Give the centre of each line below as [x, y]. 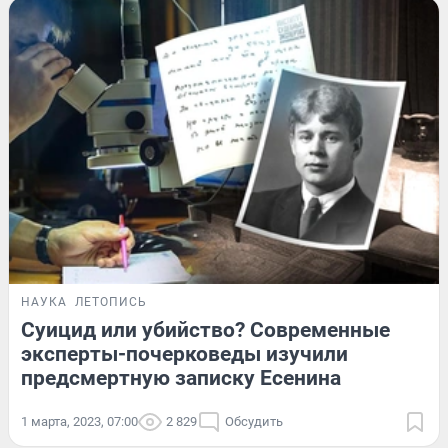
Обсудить [254, 421]
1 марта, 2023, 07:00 [79, 421]
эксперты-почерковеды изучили [184, 353]
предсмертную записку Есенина [181, 377]
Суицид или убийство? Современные [205, 329]
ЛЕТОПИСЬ [111, 301]
